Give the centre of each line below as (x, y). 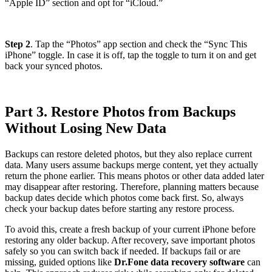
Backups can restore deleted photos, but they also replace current (128, 154)
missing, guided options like (59, 262)
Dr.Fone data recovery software (179, 262)
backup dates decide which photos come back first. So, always (124, 198)
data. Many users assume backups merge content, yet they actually (131, 165)
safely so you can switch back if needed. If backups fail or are (123, 251)
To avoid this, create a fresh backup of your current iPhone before (130, 229)
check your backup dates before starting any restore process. (120, 209)
